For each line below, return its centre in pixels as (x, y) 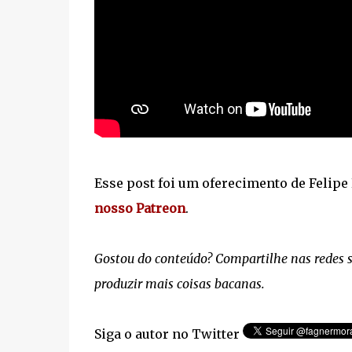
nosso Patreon (139, 208)
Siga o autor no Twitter (168, 334)
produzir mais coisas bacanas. (179, 284)
